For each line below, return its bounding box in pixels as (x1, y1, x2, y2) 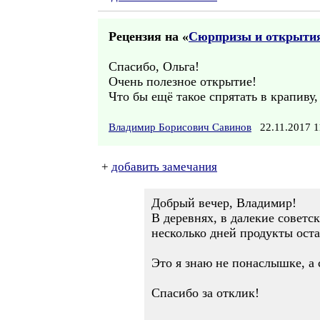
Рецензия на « (109, 29, 189, 44)
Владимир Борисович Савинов (109, 121, 251, 133)
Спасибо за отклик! (151, 286, 259, 300)
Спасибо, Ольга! (109, 59, 199, 74)
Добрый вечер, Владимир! (151, 196, 296, 210)
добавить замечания (111, 160, 217, 174)
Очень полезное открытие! (109, 74, 256, 89)
